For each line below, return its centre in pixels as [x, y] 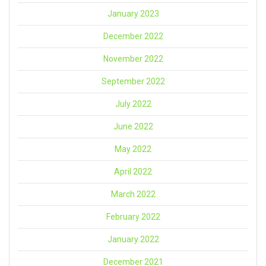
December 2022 [133, 36]
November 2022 [133, 58]
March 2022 [133, 194]
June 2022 [133, 126]
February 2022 [133, 216]
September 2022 [133, 81]
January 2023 [133, 13]
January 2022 [133, 239]
